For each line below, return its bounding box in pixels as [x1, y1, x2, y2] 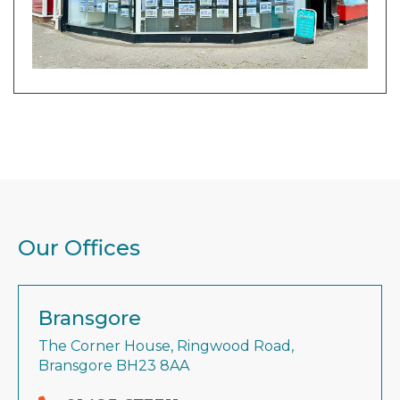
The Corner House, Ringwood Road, [38, 337, 294, 354]
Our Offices [18, 235, 140, 261]
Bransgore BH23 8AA [38, 357, 189, 374]
